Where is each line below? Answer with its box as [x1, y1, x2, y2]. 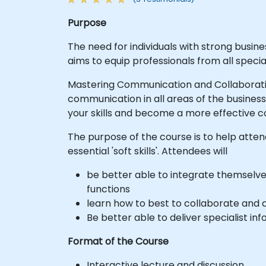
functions [87, 182, 130, 196]
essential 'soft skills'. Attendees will [68, 144, 227, 158]
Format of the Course [68, 234, 169, 248]
